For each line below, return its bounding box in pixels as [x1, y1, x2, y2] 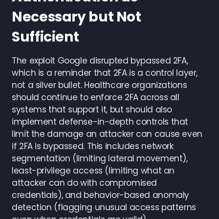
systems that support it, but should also [12, 104, 173, 115]
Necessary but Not [12, 7, 141, 26]
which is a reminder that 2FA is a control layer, [12, 67, 198, 79]
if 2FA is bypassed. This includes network [12, 140, 174, 152]
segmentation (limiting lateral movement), [12, 153, 188, 164]
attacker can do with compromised [12, 177, 157, 189]
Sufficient [12, 27, 79, 46]
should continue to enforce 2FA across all [12, 91, 179, 103]
